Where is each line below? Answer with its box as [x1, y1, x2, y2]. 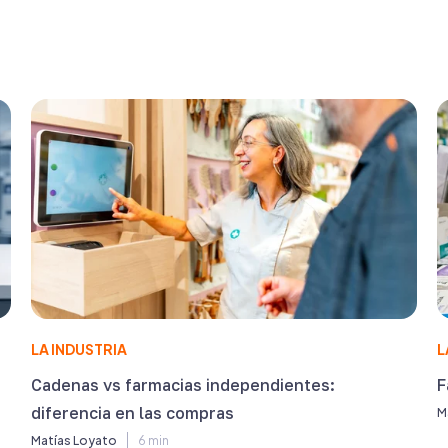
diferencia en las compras [30, 403, 234, 423]
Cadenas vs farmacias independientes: [30, 375, 335, 395]
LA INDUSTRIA [30, 340, 127, 358]
